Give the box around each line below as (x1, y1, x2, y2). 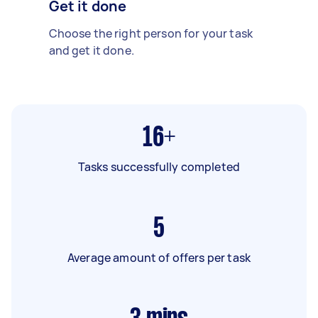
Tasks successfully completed (77, 158, 241, 175)
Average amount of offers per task (67, 249, 251, 265)
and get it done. (48, 42, 134, 58)
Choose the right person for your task (48, 25, 253, 41)
